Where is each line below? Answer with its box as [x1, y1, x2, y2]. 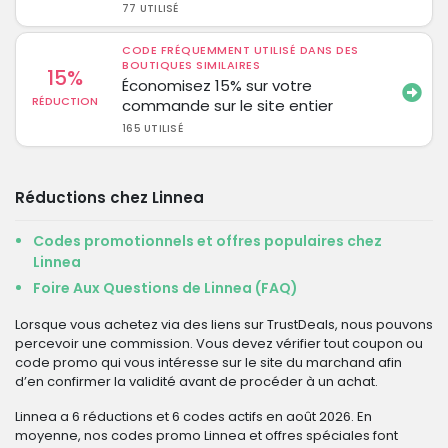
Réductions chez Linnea [15, 187, 204, 208]
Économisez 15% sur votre [122, 75, 313, 96]
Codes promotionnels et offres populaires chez [33, 231, 382, 251]
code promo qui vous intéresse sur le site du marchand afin [15, 353, 402, 372]
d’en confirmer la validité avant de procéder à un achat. [15, 372, 378, 391]
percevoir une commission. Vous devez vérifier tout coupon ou [15, 334, 423, 353]
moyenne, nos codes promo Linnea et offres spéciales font [15, 426, 398, 445]
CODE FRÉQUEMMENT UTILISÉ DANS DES [122, 42, 359, 58]
